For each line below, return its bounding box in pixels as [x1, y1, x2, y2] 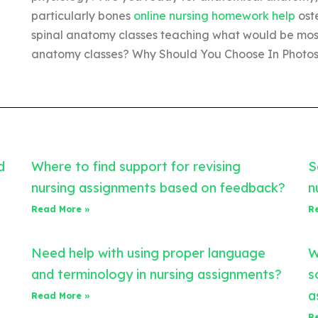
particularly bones [31, 9, 133, 23]
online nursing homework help [133, 9, 295, 23]
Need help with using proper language [31, 245, 265, 262]
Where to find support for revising [31, 158, 241, 175]
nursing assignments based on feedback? [31, 180, 285, 197]
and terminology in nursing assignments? [31, 266, 282, 283]
